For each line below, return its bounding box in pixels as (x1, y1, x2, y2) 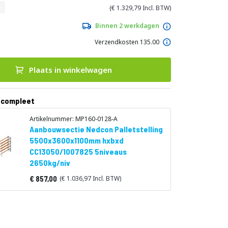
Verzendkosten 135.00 (94, 37, 159, 46)
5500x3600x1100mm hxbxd (29, 135, 124, 145)
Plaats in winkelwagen (28, 65, 112, 75)
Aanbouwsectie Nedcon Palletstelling (29, 124, 163, 134)
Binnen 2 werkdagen (95, 21, 159, 30)
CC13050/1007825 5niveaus (29, 147, 127, 156)
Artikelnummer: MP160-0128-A (29, 115, 118, 123)
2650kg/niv (29, 158, 70, 167)
